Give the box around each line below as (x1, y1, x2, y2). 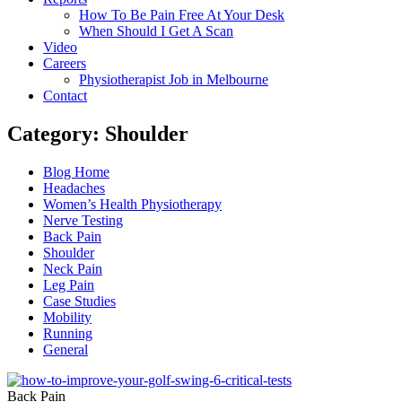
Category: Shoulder (7, 121, 188, 145)
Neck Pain (43, 260, 102, 276)
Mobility (43, 309, 92, 325)
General (43, 341, 88, 357)
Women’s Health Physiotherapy (43, 196, 222, 212)
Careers (43, 56, 86, 71)
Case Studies (43, 293, 116, 309)
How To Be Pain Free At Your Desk (79, 7, 284, 22)
